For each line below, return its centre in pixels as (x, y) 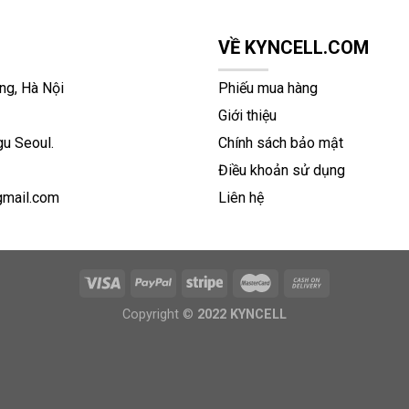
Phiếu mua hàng (268, 89)
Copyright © (160, 315)
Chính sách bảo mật (281, 143)
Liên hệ (241, 198)
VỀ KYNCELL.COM (294, 48)
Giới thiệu (247, 116)
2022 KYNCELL (242, 315)
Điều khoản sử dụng (282, 171)
